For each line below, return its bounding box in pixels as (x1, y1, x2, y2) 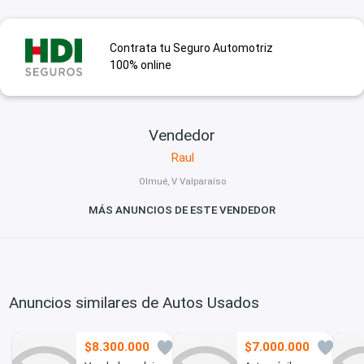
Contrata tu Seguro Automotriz (109, 41, 273, 55)
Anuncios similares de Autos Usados (9, 292, 260, 312)
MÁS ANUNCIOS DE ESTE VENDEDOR (89, 204, 275, 217)
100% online (109, 58, 171, 72)
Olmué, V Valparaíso (138, 175, 226, 188)
